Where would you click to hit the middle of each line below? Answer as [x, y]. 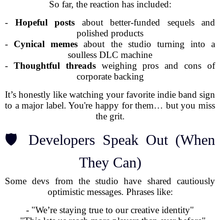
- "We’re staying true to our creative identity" [110, 210]
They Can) [110, 162]
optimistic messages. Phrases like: [110, 192]
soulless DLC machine [110, 55]
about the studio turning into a [146, 44]
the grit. [110, 116]
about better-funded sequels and [145, 22]
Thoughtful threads [55, 66]
